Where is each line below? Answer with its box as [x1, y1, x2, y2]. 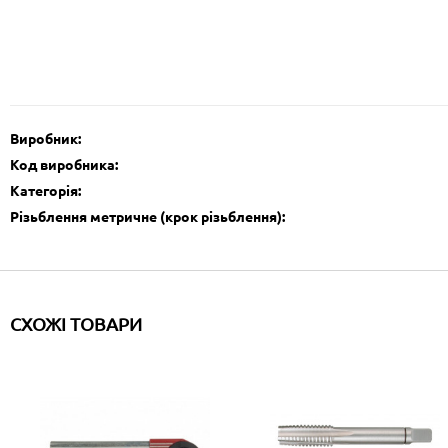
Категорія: [10, 182, 81, 199]
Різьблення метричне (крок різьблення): [10, 208, 285, 225]
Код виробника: [10, 156, 118, 173]
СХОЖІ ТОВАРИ [10, 313, 142, 334]
